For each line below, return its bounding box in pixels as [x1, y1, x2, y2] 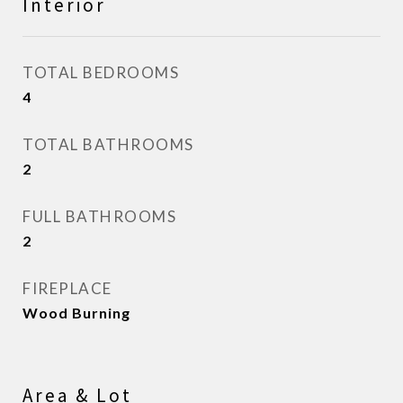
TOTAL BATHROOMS [22, 135, 194, 155]
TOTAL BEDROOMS [22, 63, 179, 83]
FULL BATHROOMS [22, 207, 176, 227]
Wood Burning [22, 304, 130, 322]
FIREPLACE [22, 279, 112, 299]
